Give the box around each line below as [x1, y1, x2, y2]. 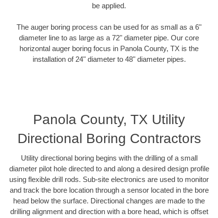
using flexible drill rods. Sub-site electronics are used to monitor [9, 175, 209, 183]
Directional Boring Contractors [17, 130, 201, 146]
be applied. [92, 1, 126, 10]
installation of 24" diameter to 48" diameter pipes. [32, 55, 186, 64]
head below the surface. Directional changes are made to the [13, 196, 205, 205]
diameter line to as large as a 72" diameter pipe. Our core [19, 34, 199, 42]
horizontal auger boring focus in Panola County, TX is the [19, 44, 199, 53]
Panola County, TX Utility [33, 111, 185, 127]
